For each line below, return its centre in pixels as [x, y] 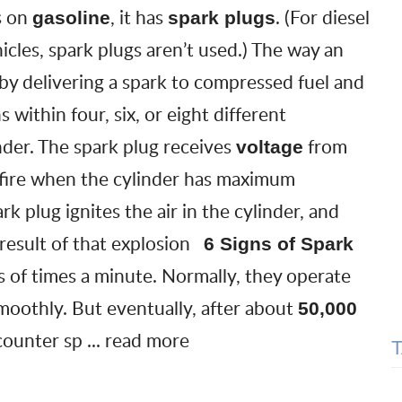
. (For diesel [322, 16]
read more [147, 339]
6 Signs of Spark [279, 243]
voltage [270, 146]
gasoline [71, 17]
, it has [139, 16]
